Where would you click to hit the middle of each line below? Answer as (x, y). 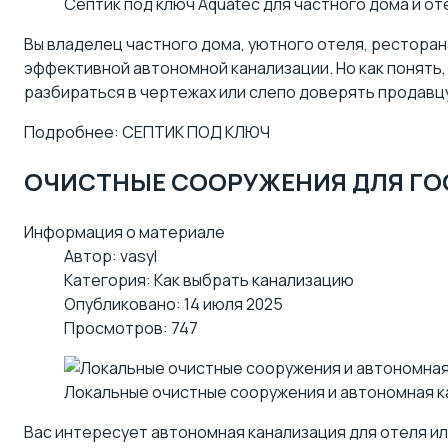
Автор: (92, 256)
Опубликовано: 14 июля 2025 (173, 304)
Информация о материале (124, 232)
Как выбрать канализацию (254, 280)
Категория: (109, 280)
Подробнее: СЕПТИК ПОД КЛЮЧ (147, 131)
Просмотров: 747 (131, 328)
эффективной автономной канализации (176, 67)
